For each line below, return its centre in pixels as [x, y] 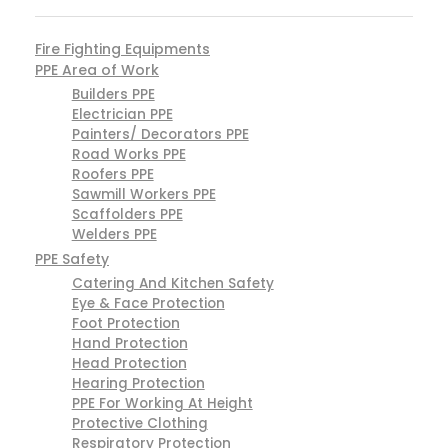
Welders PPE [114, 235]
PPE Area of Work [97, 70]
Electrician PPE [122, 115]
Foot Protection [125, 324]
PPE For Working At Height [162, 404]
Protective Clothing [139, 424]
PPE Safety [72, 259]
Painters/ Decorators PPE [160, 135]
